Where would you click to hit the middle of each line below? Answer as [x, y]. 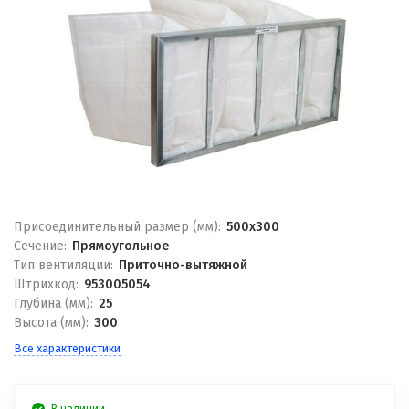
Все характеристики [67, 348]
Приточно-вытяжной [183, 265]
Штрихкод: [46, 284]
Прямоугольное [120, 246]
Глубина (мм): [53, 304]
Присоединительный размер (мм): [117, 227]
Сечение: [40, 246]
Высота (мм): [51, 323]
